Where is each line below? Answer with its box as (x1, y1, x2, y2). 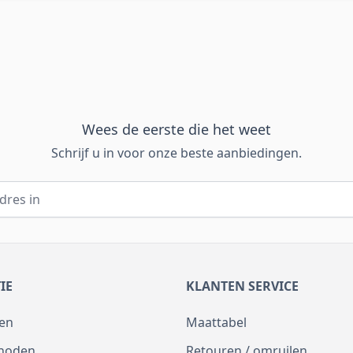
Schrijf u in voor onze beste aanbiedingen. (51, 144, 302, 162)
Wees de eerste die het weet (82, 120, 271, 139)
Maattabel (186, 314, 247, 331)
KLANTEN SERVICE (186, 277, 299, 295)
